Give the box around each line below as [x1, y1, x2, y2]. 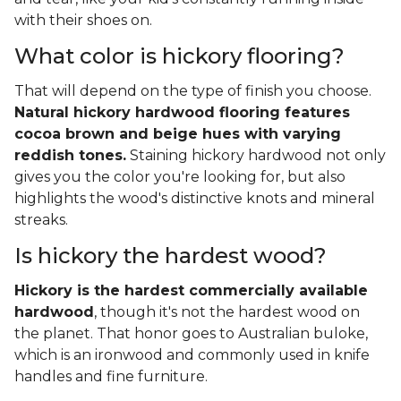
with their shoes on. [14, 11, 156, 29]
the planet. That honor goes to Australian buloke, [14, 324, 368, 342]
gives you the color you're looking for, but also [14, 167, 346, 185]
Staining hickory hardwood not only [126, 146, 386, 164]
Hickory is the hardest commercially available [14, 281, 368, 299]
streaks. [14, 210, 68, 228]
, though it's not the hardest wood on [94, 303, 360, 320]
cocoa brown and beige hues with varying [14, 124, 341, 142]
